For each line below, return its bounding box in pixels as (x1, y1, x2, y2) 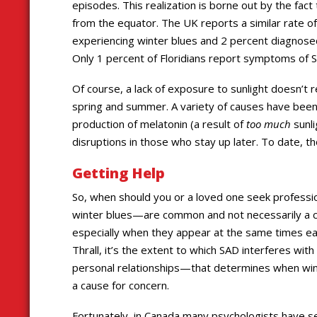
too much (246, 116, 291, 131)
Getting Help (72, 163, 165, 183)
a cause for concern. (72, 278, 169, 293)
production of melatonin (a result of (72, 116, 246, 131)
